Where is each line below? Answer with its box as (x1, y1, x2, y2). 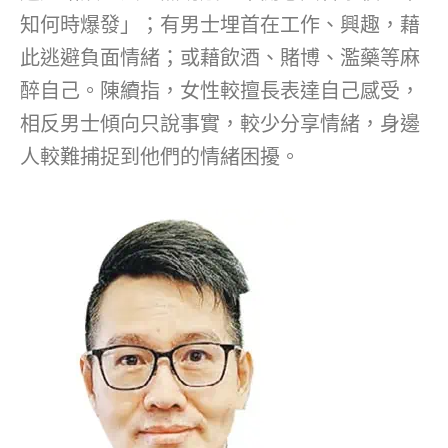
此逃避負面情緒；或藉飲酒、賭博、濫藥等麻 (20, 46, 420, 71)
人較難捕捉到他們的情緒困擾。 (20, 145, 300, 170)
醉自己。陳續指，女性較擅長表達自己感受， (20, 79, 420, 104)
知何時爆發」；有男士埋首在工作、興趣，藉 (20, 13, 420, 38)
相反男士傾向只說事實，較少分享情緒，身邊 (20, 112, 420, 137)
